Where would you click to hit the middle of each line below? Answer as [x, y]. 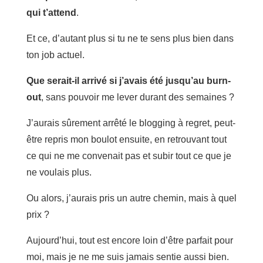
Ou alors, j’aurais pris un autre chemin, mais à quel [131, 198]
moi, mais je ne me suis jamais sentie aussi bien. [127, 257]
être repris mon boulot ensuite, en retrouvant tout [126, 139]
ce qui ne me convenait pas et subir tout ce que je [129, 156]
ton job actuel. [55, 55]
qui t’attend [51, 12]
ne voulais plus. [59, 172]
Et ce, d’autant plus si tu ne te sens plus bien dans [130, 38]
